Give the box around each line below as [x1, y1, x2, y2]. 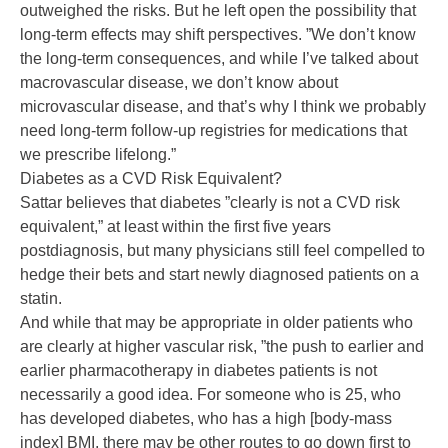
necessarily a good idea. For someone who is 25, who [20, 386, 401, 404]
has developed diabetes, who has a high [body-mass [20, 410, 392, 428]
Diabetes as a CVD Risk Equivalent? [20, 170, 282, 188]
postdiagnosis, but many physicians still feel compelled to [20, 242, 425, 260]
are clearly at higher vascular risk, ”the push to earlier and [20, 338, 424, 356]
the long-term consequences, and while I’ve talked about [20, 50, 418, 68]
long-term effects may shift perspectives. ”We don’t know [20, 26, 416, 44]
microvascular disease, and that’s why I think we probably [20, 98, 426, 116]
